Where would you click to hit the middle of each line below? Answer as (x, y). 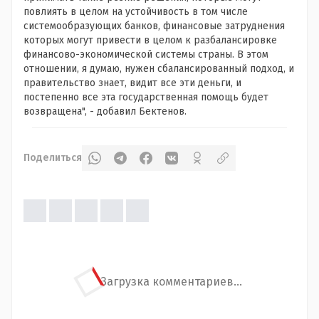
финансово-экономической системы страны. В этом (146, 55)
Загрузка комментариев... (171, 282)
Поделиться (53, 158)
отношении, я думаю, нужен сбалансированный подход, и (159, 69)
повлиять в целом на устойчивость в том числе (136, 12)
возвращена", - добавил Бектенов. (105, 112)
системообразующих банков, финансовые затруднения (154, 26)
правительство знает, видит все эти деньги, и (132, 83)
